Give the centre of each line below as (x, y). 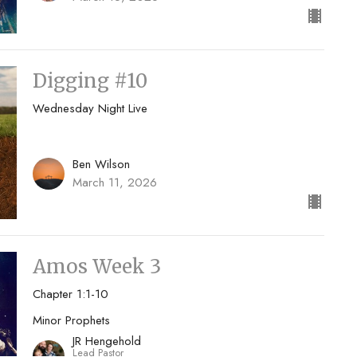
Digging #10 (90, 81)
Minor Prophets (71, 320)
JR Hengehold (106, 341)
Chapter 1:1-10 (70, 294)
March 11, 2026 (114, 182)
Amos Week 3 (96, 266)
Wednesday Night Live (90, 109)
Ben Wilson (101, 164)
